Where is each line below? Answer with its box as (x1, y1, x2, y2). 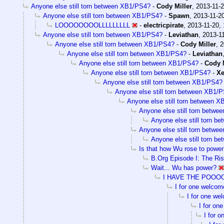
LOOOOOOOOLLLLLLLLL (55, 21, 130, 29)
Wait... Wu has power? (151, 163, 216, 171)
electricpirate (143, 21, 183, 29)
